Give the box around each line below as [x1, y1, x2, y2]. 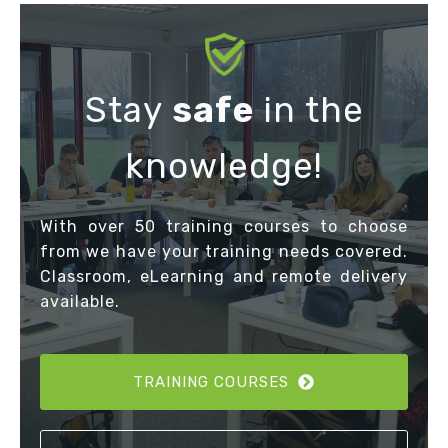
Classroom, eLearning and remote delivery [40, 267, 408, 287]
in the [253, 89, 364, 132]
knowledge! [125, 145, 323, 188]
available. [40, 292, 120, 312]
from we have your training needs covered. [40, 242, 408, 262]
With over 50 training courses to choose [40, 217, 408, 237]
